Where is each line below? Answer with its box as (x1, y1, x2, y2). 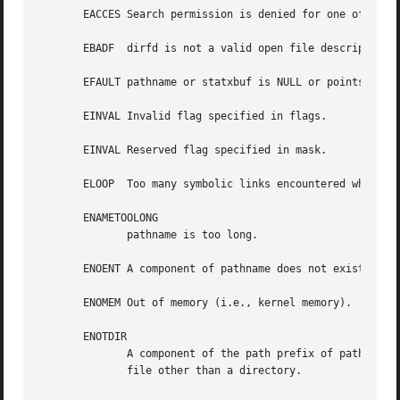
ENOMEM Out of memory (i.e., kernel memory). (39, 296, 353, 310)
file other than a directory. (39, 364, 90, 378)
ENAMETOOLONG (39, 212, 159, 225)
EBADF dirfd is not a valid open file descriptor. (39, 42, 390, 55)
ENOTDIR (39, 330, 128, 344)
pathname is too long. (39, 229, 90, 242)
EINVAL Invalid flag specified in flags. (39, 110, 328, 123)
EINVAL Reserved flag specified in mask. (39, 144, 328, 157)
